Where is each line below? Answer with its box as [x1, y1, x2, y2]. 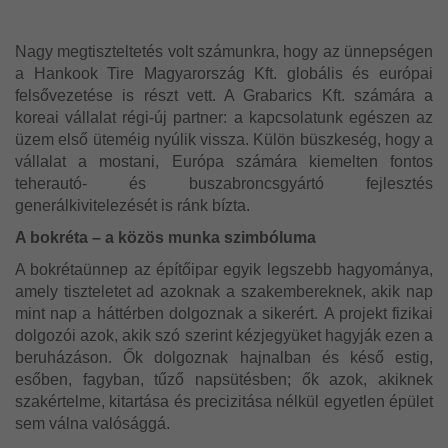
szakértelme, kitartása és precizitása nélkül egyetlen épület [15, 392, 433, 410]
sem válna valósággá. [15, 414, 170, 432]
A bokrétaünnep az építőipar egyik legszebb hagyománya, [15, 260, 433, 278]
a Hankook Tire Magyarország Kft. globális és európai [15, 64, 433, 82]
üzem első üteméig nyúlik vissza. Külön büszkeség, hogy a [15, 130, 433, 148]
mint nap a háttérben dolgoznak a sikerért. [15, 304, 319, 322]
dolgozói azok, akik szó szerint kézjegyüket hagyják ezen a [15, 326, 433, 344]
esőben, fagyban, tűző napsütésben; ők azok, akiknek [15, 370, 433, 388]
